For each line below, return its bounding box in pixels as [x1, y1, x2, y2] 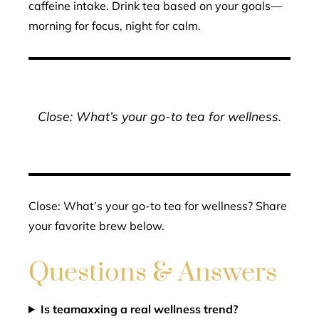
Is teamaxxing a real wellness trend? [40, 302, 238, 316]
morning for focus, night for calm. [28, 19, 201, 33]
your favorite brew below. [28, 219, 164, 233]
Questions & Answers [28, 256, 277, 289]
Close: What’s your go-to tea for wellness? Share [28, 199, 287, 213]
